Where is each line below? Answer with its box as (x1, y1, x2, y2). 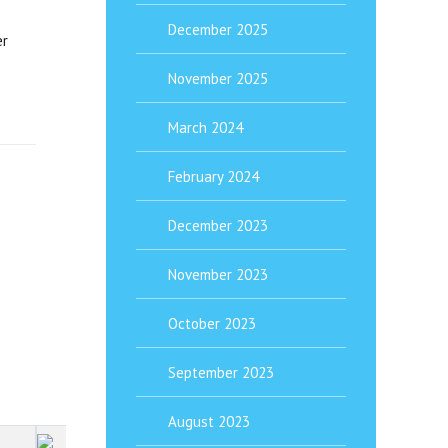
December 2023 (168, 216, 268, 235)
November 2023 (168, 265, 268, 284)
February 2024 (168, 167, 259, 186)
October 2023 (168, 314, 256, 333)
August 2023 (168, 412, 250, 431)
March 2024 (168, 118, 243, 137)
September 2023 (168, 363, 274, 382)
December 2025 (168, 20, 268, 39)
